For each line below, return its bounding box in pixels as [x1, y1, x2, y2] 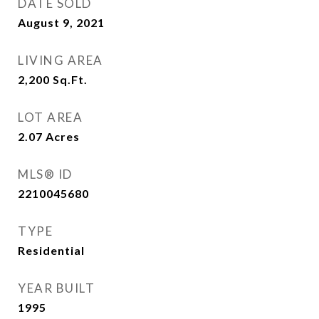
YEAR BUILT [18, 281, 95, 296]
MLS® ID [18, 167, 73, 182]
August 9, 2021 [18, 16, 105, 29]
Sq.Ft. [53, 73, 88, 86]
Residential [18, 244, 85, 257]
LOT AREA [18, 110, 83, 125]
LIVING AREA [18, 53, 103, 68]
